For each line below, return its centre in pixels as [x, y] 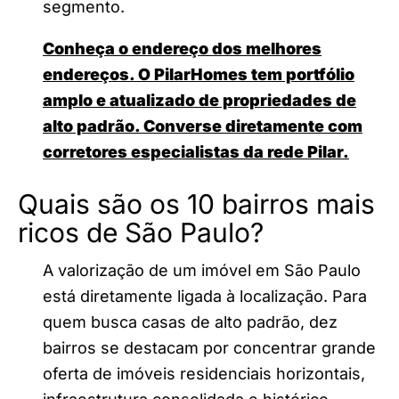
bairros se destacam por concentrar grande [209, 348]
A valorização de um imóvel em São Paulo [202, 271]
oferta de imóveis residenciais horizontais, [204, 374]
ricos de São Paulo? [141, 233]
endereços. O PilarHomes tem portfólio [199, 75]
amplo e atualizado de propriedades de [199, 101]
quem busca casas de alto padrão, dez [190, 322]
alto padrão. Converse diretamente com [203, 126]
